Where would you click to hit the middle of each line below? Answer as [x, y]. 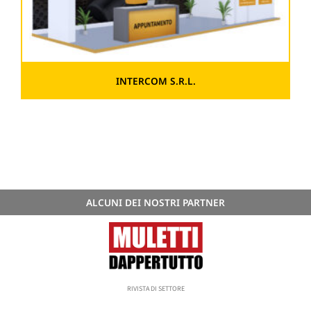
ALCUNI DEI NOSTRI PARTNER [155, 202]
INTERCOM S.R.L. [155, 81]
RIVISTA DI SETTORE [155, 289]
